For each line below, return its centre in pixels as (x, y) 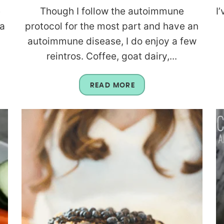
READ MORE (112, 85)
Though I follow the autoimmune (112, 11)
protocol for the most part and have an (112, 26)
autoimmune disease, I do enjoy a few (112, 41)
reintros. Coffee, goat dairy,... (112, 56)
